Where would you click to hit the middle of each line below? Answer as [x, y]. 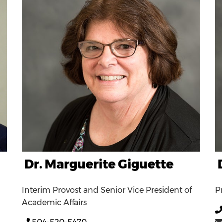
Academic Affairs [54, 202]
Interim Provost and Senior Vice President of [107, 190]
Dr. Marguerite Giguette [99, 164]
